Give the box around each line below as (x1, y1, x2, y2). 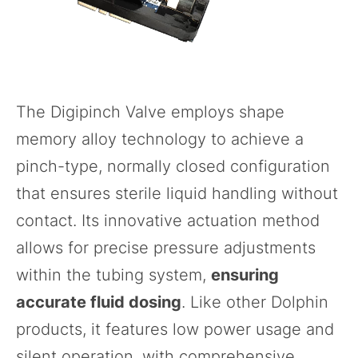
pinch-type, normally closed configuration (16, 156, 330, 176)
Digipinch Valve (50, 101, 166, 121)
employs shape (166, 101, 284, 121)
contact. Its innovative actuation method (16, 210, 320, 230)
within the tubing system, (16, 265, 211, 284)
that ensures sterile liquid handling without (16, 183, 338, 203)
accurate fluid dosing (16, 292, 181, 312)
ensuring (211, 265, 279, 284)
